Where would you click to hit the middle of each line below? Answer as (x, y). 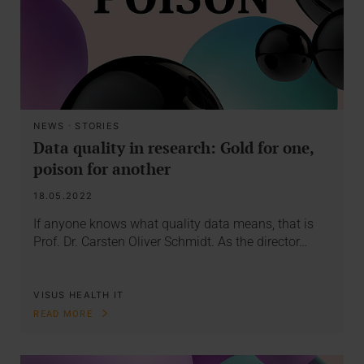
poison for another (102, 168)
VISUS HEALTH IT (79, 295)
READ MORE (65, 314)
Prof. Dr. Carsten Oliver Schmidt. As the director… (171, 242)
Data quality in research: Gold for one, (174, 147)
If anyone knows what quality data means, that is (174, 224)
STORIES (97, 126)
